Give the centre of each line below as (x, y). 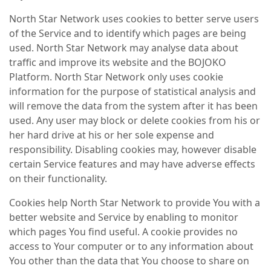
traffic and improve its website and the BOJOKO (118, 62)
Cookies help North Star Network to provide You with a (135, 203)
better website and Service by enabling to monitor (124, 217)
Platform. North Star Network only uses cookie (116, 77)
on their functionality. (58, 178)
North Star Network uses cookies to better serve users (134, 19)
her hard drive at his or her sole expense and (112, 135)
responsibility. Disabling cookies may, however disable (133, 149)
